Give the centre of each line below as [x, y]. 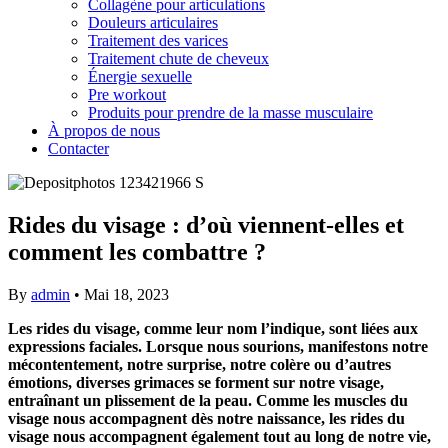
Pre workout [127, 94]
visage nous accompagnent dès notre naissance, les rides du [206, 418]
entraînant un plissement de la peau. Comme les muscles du [208, 400]
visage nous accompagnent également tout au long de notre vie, [219, 436]
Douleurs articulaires [153, 22]
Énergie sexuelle [140, 76]
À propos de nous [104, 130]
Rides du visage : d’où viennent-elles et [206, 224]
